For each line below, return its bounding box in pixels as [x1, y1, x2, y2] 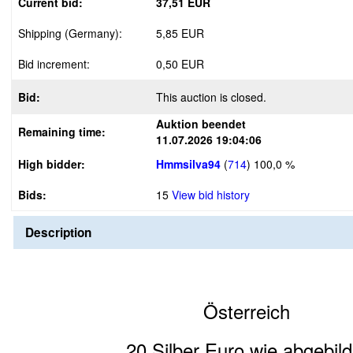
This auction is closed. [156, 89, 266, 105]
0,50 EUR [156, 56, 204, 72]
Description [25, 224, 91, 241]
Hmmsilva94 [156, 156, 221, 172]
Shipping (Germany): [18, 25, 122, 41]
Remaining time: [18, 124, 106, 139]
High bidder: [18, 156, 85, 172]
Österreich [203, 297, 290, 325]
